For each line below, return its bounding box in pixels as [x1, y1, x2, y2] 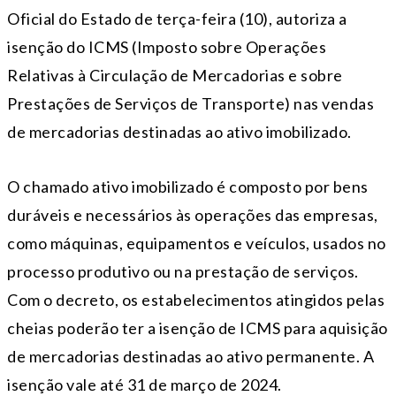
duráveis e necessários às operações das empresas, [7, 205, 378, 225]
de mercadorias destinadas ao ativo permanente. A [7, 346, 374, 367]
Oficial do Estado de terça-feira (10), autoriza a [7, 9, 347, 29]
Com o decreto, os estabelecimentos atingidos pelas [7, 290, 385, 310]
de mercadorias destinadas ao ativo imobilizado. [7, 122, 352, 142]
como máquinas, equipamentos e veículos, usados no [7, 233, 386, 254]
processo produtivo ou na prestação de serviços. [7, 262, 359, 282]
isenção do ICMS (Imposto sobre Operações [7, 37, 326, 57]
